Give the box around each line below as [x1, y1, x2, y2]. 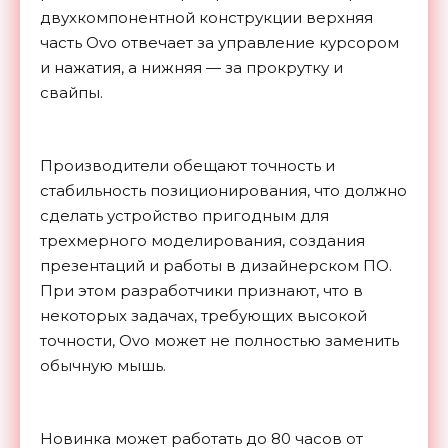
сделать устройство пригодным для [40, 206, 329, 226]
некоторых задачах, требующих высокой [40, 306, 367, 326]
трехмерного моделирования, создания [40, 231, 365, 251]
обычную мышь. [40, 356, 166, 376]
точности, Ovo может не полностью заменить [40, 331, 399, 351]
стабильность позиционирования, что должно [40, 181, 407, 201]
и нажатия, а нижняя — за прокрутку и [40, 58, 343, 78]
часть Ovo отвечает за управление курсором [40, 33, 399, 53]
